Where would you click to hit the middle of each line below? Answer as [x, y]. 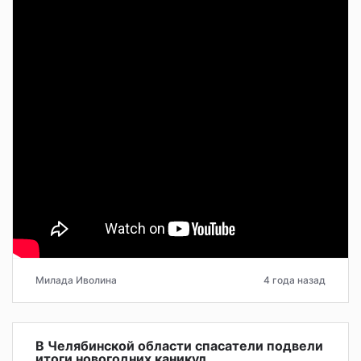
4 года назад [295, 280]
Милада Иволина [76, 280]
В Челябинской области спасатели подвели [179, 345]
